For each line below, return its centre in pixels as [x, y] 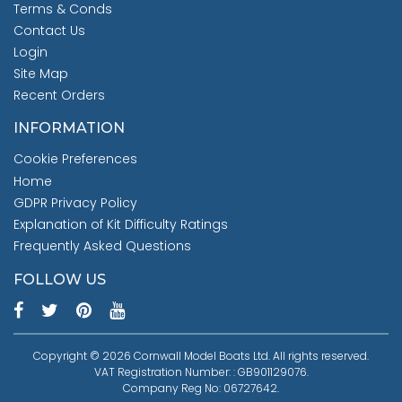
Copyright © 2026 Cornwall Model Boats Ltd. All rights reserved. [201, 356]
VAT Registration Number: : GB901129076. [201, 372]
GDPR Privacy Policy [75, 203]
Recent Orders [59, 96]
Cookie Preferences [75, 159]
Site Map [41, 74]
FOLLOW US [60, 280]
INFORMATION [69, 128]
